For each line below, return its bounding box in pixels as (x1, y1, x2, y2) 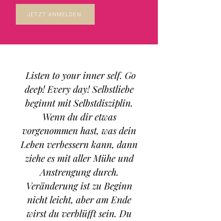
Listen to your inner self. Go (23, 69, 136, 82)
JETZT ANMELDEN (27, 10, 81, 19)
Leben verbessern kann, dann (21, 138, 138, 151)
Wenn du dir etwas (42, 110, 116, 123)
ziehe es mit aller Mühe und (25, 151, 134, 165)
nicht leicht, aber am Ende (27, 193, 131, 206)
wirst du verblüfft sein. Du (27, 207, 132, 220)
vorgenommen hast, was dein (22, 124, 136, 137)
